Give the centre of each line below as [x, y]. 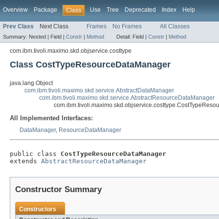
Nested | [40, 37]
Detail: [124, 37]
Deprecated [140, 10]
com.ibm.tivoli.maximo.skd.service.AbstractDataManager [99, 91]
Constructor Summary [58, 190]
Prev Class [18, 27]
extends [25, 161]
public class [35, 154]
